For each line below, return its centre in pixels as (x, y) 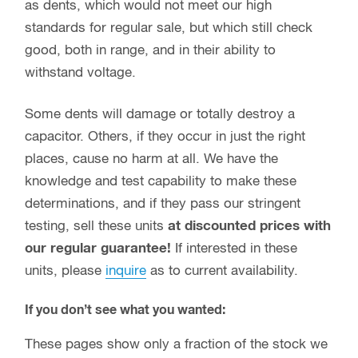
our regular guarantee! (100, 249)
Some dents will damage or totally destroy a (160, 114)
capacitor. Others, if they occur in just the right (165, 137)
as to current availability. (222, 271)
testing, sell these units (96, 226)
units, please (65, 271)
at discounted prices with (249, 226)
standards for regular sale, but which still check (169, 28)
